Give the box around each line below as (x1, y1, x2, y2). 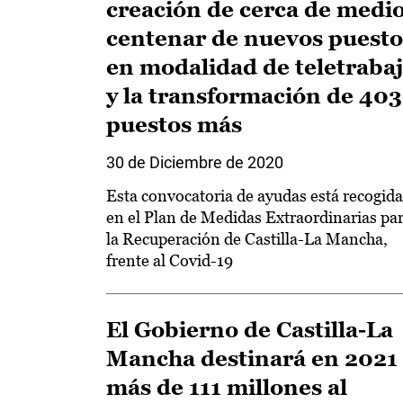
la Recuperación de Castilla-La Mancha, (106, 229, 388, 248)
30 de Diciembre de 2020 (106, 153, 283, 172)
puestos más (106, 112, 242, 137)
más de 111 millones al (106, 375, 347, 399)
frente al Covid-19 (106, 251, 233, 270)
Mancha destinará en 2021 (106, 346, 398, 371)
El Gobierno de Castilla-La (106, 318, 393, 342)
